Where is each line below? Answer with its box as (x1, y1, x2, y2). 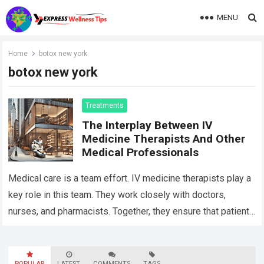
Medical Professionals (82, 146, 199, 159)
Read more (30, 223, 72, 233)
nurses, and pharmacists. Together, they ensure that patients (8, 206, 255, 217)
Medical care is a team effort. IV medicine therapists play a (8, 173, 252, 184)
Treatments (85, 101, 124, 110)
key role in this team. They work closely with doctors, (8, 189, 226, 201)
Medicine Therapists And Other (82, 132, 246, 146)
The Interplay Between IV (82, 118, 213, 132)
